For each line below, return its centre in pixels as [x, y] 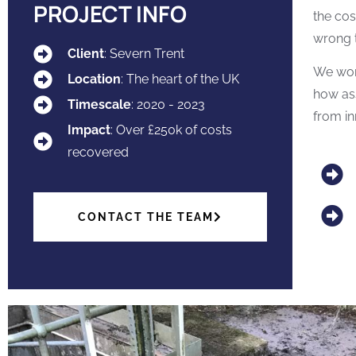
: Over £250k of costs [171, 130]
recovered [98, 153]
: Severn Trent [144, 54]
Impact [89, 130]
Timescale [99, 105]
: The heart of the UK [180, 79]
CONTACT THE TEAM [146, 217]
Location [94, 79]
